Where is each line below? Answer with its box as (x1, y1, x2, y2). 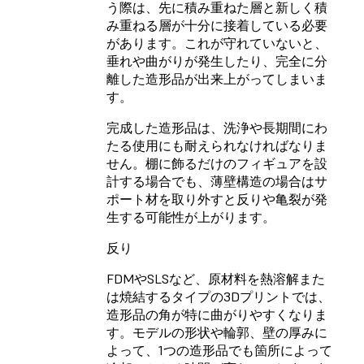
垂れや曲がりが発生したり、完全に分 (106, 53, 327, 70)
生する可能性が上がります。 (106, 209, 275, 226)
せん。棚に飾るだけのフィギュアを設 (106, 155, 327, 172)
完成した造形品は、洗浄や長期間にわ (106, 119, 327, 136)
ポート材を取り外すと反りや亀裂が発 (106, 191, 327, 208)
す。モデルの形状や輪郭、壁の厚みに (106, 324, 327, 341)
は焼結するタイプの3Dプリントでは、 (106, 288, 331, 305)
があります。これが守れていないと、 (106, 35, 327, 52)
